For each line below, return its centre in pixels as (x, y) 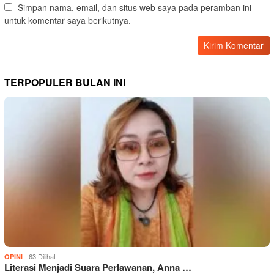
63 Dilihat (42, 257)
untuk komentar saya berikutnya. (68, 20)
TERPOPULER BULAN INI (65, 83)
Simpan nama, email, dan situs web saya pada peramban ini (135, 8)
